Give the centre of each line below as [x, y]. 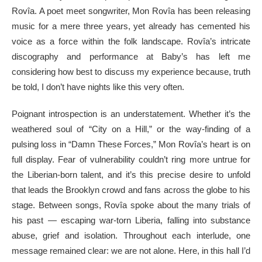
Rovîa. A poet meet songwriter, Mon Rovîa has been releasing [131, 11]
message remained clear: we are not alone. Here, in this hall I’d [131, 250]
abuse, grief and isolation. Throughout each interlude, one [131, 235]
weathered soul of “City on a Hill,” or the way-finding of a [131, 129]
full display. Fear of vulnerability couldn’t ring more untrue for [131, 159]
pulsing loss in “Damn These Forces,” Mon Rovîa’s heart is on [131, 144]
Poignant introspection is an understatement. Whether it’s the [131, 113]
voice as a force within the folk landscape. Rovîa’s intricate [131, 41]
